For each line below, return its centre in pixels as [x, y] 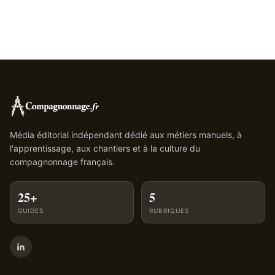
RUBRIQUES [169, 211]
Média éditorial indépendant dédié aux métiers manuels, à [126, 135]
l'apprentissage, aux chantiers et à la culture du [105, 149]
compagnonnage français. [62, 162]
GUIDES [31, 211]
